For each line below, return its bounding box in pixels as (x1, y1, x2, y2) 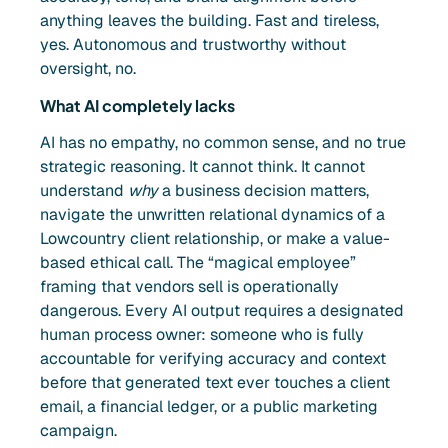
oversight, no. (40, 58, 136, 80)
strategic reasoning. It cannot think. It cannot (40, 155, 365, 177)
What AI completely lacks (40, 94, 235, 116)
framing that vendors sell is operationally (40, 275, 339, 297)
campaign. (40, 419, 117, 441)
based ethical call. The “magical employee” (40, 251, 356, 273)
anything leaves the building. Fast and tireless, (40, 10, 379, 32)
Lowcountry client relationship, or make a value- (40, 227, 390, 249)
